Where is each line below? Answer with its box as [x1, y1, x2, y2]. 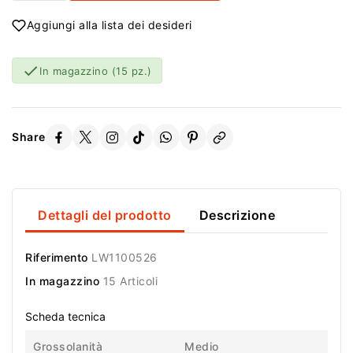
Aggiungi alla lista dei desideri [26, 18, 192, 32]
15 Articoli [102, 273, 158, 288]
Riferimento [25, 250, 88, 264]
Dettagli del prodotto [38, 206, 172, 223]
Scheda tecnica [25, 309, 106, 323]
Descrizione [199, 206, 276, 223]
